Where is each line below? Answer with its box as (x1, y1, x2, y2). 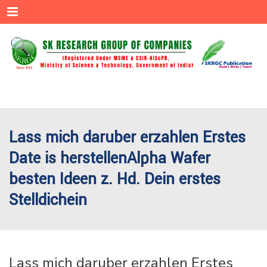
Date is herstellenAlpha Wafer (9, 148, 210, 169)
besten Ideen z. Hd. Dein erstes (9, 169, 221, 190)
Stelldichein (9, 190, 87, 211)
